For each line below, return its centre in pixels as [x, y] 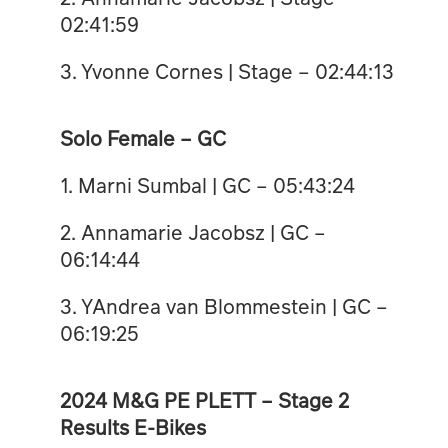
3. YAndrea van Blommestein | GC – [223, 305]
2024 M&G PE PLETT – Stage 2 [204, 399]
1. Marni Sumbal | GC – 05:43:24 [207, 184]
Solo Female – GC [142, 137]
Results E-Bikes [132, 426]
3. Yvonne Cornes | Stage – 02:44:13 [226, 70]
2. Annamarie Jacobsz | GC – [192, 231]
